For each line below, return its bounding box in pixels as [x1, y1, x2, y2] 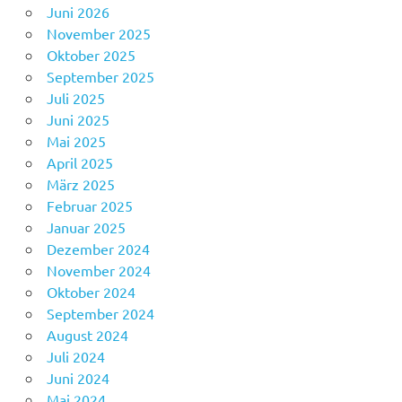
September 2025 [46, 67, 154, 86]
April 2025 [46, 153, 113, 172]
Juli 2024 [46, 347, 105, 366]
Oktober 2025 [46, 46, 135, 65]
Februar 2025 [46, 197, 133, 215]
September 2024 [46, 304, 154, 323]
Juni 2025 [46, 110, 109, 129]
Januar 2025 [46, 218, 126, 237]
